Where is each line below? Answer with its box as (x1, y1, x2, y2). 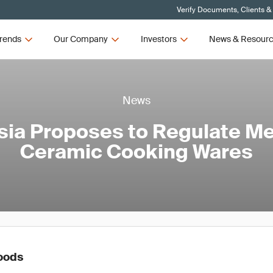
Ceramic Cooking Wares (20, 139, 253, 165)
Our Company (54, 34, 108, 44)
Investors (140, 34, 177, 44)
